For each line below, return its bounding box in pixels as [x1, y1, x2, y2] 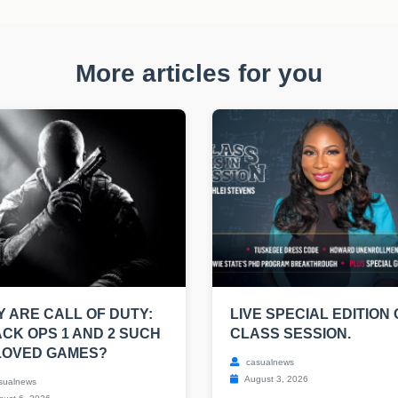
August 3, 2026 [243, 374, 308, 385]
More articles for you [76, 60, 322, 88]
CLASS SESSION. [230, 326, 351, 342]
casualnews [243, 357, 294, 368]
